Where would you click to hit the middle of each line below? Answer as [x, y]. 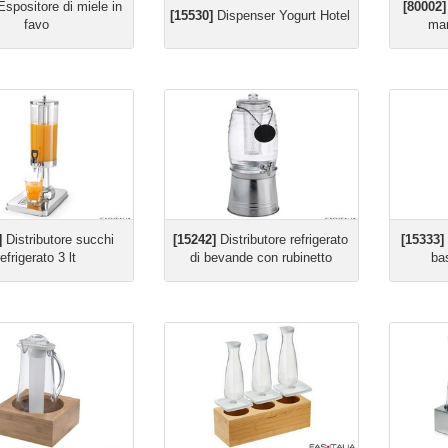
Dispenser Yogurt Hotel [281, 15]
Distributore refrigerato [282, 239]
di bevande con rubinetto [260, 257]
